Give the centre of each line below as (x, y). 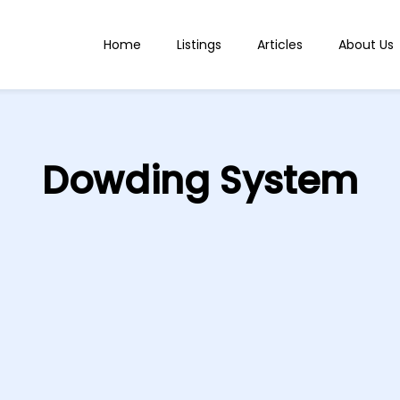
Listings (199, 44)
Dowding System (200, 181)
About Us (366, 44)
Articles (279, 44)
